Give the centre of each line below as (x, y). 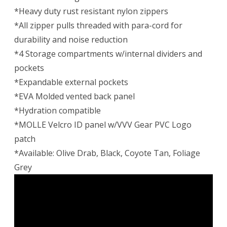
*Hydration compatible (58, 111)
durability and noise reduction (71, 40)
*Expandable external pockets (71, 82)
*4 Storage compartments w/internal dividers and (108, 54)
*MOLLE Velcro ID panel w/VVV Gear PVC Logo (103, 125)
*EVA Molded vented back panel (74, 97)
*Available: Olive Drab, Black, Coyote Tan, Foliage (107, 153)
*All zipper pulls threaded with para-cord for (98, 26)
